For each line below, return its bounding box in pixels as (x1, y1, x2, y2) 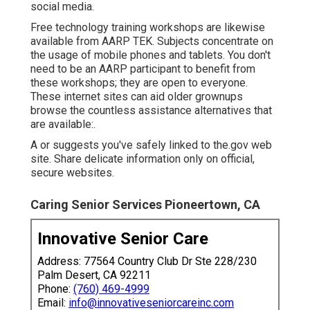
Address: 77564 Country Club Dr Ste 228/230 (37, 254, 257, 268)
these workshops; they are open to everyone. (30, 75, 248, 89)
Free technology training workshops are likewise (30, 20, 265, 34)
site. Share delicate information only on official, (30, 152, 255, 165)
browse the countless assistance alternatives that (30, 103, 272, 117)
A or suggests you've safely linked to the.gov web (30, 138, 272, 152)
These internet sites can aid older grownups (30, 89, 243, 103)
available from (30, 34, 102, 48)
